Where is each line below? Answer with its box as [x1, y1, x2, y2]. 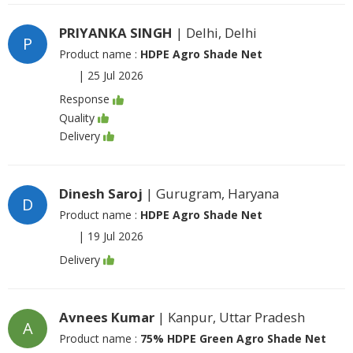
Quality [59, 110, 95, 125]
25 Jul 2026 [87, 68, 143, 84]
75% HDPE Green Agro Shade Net [140, 331, 326, 347]
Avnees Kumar [59, 308, 154, 327]
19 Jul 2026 [87, 229, 143, 243]
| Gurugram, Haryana [143, 184, 279, 203]
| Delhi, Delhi [173, 24, 257, 43]
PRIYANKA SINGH [59, 24, 173, 43]
